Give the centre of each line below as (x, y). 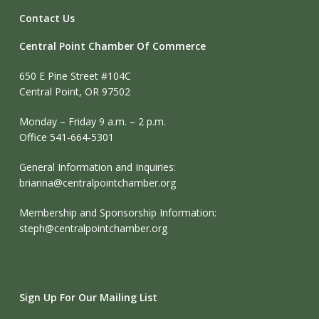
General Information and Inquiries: (97, 167)
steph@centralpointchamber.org (93, 228)
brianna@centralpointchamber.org (97, 183)
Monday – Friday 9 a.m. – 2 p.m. (92, 121)
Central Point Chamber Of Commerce (112, 46)
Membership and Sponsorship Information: (117, 213)
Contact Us (47, 18)
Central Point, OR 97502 (74, 91)
